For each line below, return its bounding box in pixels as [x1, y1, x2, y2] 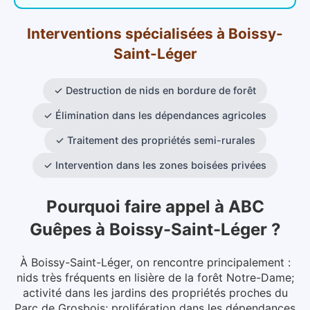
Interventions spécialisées [27, 24, 213, 42]
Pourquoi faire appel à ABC [46, 196, 264, 217]
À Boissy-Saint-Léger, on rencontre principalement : [19, 255, 291, 269]
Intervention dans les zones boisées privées [55, 158, 266, 171]
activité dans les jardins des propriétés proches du [22, 285, 288, 300]
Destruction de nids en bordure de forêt [66, 84, 256, 96]
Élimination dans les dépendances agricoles [55, 109, 266, 121]
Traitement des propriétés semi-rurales [66, 134, 255, 146]
